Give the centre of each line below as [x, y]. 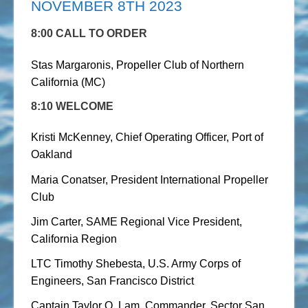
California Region [74, 239]
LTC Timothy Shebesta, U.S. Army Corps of [136, 264]
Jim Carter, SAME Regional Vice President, [136, 221]
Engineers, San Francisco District [114, 281]
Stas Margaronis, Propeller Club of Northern [137, 65]
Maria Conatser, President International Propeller [150, 179]
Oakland [52, 155]
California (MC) [68, 82]
